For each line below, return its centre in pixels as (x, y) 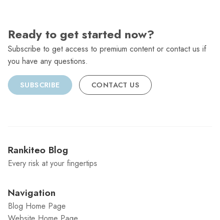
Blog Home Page (37, 206)
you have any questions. (48, 61)
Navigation (32, 193)
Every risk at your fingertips (53, 164)
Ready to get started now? (81, 35)
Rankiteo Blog (38, 150)
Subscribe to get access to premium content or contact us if (107, 49)
